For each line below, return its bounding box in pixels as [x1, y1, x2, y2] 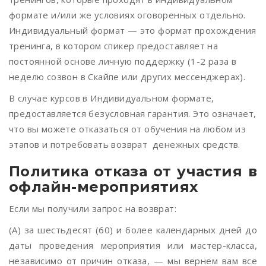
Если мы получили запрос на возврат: [9, 202, 176, 214]
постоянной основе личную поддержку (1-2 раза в [9, 55, 237, 67]
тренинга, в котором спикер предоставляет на [9, 40, 218, 52]
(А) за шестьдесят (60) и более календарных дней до [9, 224, 257, 236]
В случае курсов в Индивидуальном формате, [9, 92, 214, 104]
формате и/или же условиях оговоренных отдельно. [9, 9, 246, 21]
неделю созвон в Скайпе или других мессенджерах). [9, 71, 246, 83]
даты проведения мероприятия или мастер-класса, [9, 239, 257, 251]
